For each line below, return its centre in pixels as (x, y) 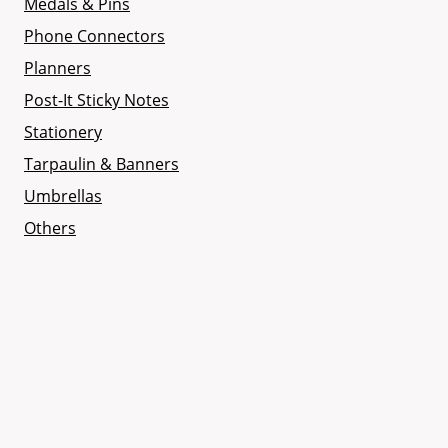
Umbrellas (63, 196)
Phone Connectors (94, 36)
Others (50, 228)
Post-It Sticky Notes (96, 100)
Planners (57, 68)
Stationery (63, 132)
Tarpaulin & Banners (101, 164)
